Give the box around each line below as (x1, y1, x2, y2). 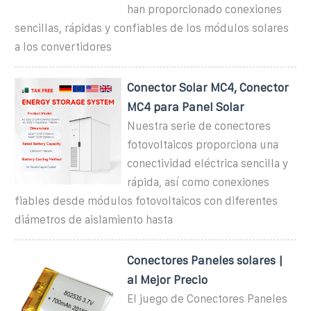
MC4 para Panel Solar (127, 100, 245, 113)
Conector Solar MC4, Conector (127, 81, 289, 94)
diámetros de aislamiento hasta (15, 213, 173, 226)
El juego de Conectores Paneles (127, 292, 288, 305)
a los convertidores (15, 40, 112, 53)
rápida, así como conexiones (127, 176, 270, 188)
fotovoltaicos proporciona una (127, 138, 279, 151)
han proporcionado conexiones (127, 3, 283, 15)
